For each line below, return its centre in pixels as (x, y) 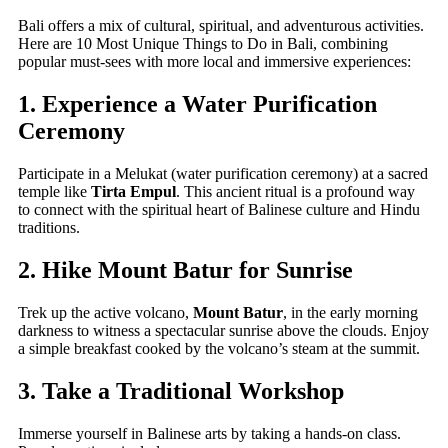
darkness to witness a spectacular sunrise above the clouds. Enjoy (223, 331)
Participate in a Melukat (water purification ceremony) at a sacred (223, 174)
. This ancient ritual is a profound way (295, 192)
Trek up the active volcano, (105, 313)
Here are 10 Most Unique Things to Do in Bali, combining (203, 44)
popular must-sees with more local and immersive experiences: (214, 62)
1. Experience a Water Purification (197, 104)
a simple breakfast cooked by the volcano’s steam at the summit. (219, 349)
